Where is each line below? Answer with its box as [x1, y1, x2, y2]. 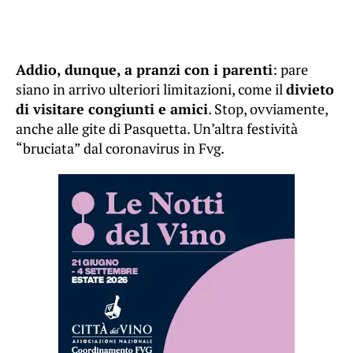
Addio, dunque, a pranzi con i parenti [16, 60, 273, 80]
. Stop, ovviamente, [208, 99, 328, 119]
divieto [286, 80, 334, 99]
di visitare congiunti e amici [16, 99, 208, 119]
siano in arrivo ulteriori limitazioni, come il [16, 80, 286, 99]
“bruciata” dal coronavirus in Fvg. [16, 139, 225, 158]
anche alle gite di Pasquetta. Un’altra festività [16, 119, 298, 139]
